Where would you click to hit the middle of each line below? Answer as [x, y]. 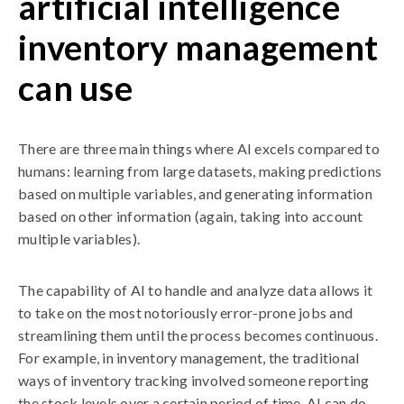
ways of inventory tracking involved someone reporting [194, 380]
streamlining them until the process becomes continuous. [198, 335]
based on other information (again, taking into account [191, 216]
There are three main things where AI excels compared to [199, 148]
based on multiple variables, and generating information [195, 193]
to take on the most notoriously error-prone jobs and [185, 312]
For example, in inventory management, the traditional [189, 358]
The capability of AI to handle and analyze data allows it [196, 290]
